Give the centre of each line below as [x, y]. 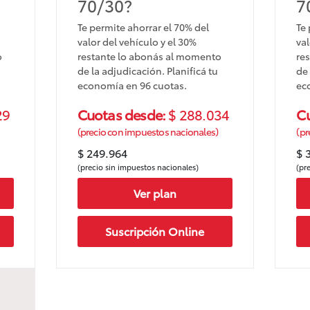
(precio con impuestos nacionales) [148, 131]
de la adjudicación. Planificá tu [147, 70]
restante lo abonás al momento [149, 56]
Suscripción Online [155, 231]
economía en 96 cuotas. [132, 85]
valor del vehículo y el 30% [137, 41]
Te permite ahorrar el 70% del [143, 27]
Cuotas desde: [123, 114]
